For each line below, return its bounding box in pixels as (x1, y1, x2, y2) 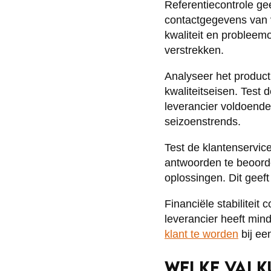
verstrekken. (165, 44, 224, 56)
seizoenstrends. (165, 116, 241, 128)
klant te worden (165, 228, 238, 240)
